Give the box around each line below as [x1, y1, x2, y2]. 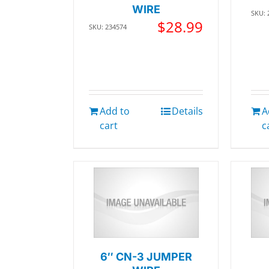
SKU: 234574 [89, 22, 127, 31]
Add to [100, 104, 130, 118]
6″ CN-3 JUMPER [100, 250, 192, 263]
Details [172, 104, 204, 118]
